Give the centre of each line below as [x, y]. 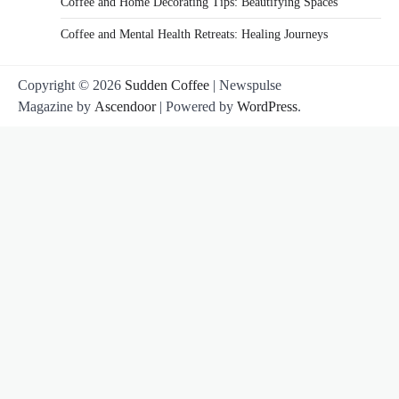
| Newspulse [245, 85]
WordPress [267, 107]
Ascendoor [125, 107]
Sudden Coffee [167, 85]
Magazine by [56, 107]
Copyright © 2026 [71, 85]
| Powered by [196, 107]
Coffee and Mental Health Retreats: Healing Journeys [194, 35]
